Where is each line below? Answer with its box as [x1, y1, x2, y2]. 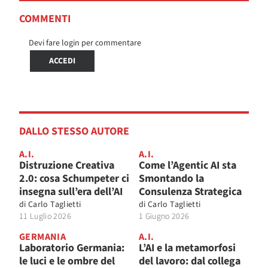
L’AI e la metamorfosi [139, 240, 236, 256]
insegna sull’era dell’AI [19, 184, 123, 200]
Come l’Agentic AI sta [139, 158, 236, 173]
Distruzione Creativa [19, 158, 114, 173]
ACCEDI [49, 55, 75, 68]
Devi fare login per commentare [29, 37, 141, 50]
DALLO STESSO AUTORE [19, 124, 129, 139]
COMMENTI [19, 11, 71, 27]
